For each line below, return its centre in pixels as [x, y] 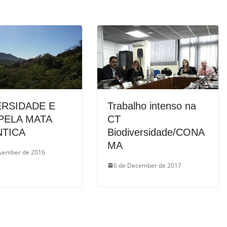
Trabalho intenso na [152, 106]
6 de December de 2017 [147, 165]
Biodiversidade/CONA [156, 132]
